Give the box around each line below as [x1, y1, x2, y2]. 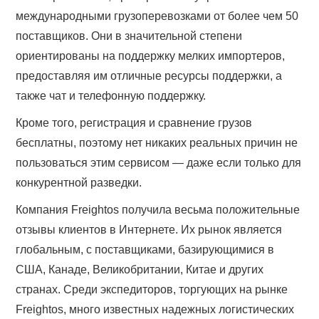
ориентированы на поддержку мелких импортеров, [16, 50, 286, 63]
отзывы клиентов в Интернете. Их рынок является [16, 224, 283, 236]
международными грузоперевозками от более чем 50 [16, 10, 299, 23]
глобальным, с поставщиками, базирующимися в [16, 244, 275, 256]
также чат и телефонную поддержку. [16, 90, 206, 103]
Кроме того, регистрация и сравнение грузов [16, 117, 253, 130]
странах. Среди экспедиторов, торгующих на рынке [16, 283, 288, 296]
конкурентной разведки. [16, 177, 142, 189]
